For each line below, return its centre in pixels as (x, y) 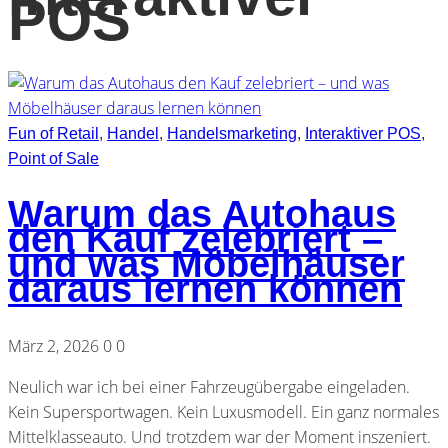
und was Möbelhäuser (206, 264)
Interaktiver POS (363, 133)
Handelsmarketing (232, 133)
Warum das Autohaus (202, 214)
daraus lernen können (205, 289)
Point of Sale (53, 158)
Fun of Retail (53, 133)
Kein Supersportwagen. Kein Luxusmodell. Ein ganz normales (223, 411)
